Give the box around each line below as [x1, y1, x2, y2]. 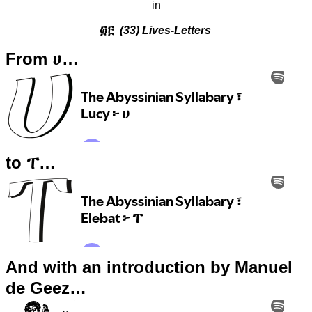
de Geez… [6, 278, 86, 297]
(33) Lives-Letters [114, 24, 211, 37]
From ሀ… [6, 49, 79, 69]
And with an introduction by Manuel [6, 257, 292, 276]
